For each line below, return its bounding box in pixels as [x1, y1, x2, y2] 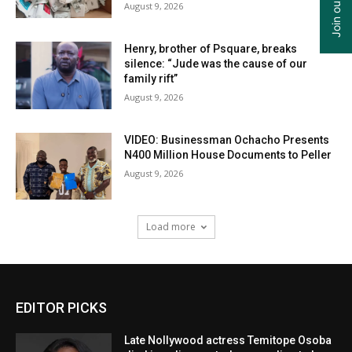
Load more [145, 220, 196, 234]
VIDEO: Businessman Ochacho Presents [124, 133, 330, 146]
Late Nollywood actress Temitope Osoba [124, 334, 332, 347]
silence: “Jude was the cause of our [124, 57, 308, 70]
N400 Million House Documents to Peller [124, 148, 332, 161]
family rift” [124, 71, 178, 85]
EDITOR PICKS [16, 299, 107, 317]
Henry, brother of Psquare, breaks [124, 42, 298, 55]
